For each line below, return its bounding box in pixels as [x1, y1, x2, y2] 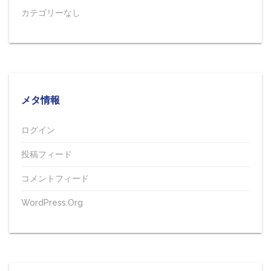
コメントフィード [21, 174, 89, 183]
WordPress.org [21, 198, 83, 207]
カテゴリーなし [21, 8, 80, 18]
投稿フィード [21, 149, 72, 159]
